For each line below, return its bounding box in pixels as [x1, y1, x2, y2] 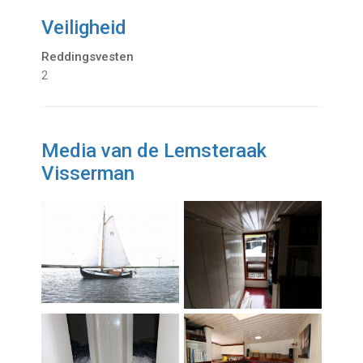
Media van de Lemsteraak [41, 139, 267, 163]
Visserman [41, 162, 135, 186]
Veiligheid [41, 16, 127, 40]
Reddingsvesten [41, 49, 135, 65]
